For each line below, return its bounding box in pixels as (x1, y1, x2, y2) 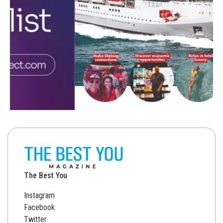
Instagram (24, 191, 55, 201)
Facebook (24, 203, 55, 213)
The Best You (24, 171, 67, 181)
